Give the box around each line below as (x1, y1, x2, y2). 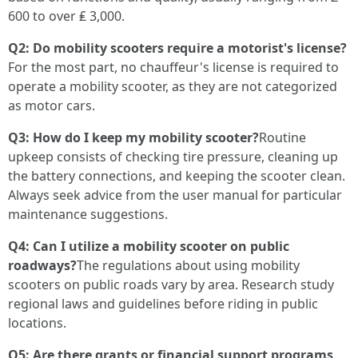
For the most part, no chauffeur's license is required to (8, 58, 339, 76)
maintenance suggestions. (8, 205, 168, 223)
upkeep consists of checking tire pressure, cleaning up (8, 148, 338, 165)
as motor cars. (8, 97, 95, 114)
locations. (8, 314, 66, 332)
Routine (259, 129, 306, 146)
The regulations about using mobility (77, 257, 300, 274)
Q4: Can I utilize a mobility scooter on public (8, 237, 289, 255)
